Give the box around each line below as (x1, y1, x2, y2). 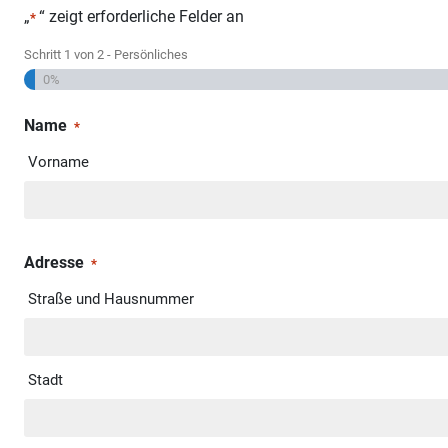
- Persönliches (104, 46, 188, 62)
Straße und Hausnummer (27, 289, 194, 308)
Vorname (27, 152, 89, 171)
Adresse (24, 252, 84, 272)
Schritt (24, 46, 64, 62)
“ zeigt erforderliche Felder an (38, 6, 244, 26)
